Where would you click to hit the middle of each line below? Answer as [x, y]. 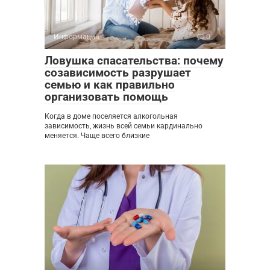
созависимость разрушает [118, 73]
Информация [77, 37]
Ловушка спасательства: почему [134, 61]
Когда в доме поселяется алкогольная [111, 117]
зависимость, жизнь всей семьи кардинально [124, 126]
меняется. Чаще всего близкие [97, 136]
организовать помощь [106, 97]
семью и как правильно [110, 85]
